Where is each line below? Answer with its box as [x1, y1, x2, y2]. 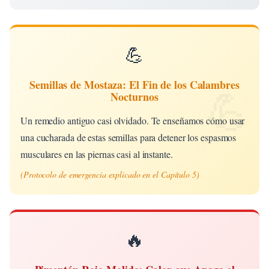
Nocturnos [110, 88, 159, 104]
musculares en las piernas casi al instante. [20, 147, 173, 160]
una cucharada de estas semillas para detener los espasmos [20, 130, 237, 144]
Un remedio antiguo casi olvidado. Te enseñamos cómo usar [20, 113, 245, 127]
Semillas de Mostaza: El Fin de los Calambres [29, 76, 240, 92]
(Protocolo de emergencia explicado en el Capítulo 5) [20, 168, 199, 180]
